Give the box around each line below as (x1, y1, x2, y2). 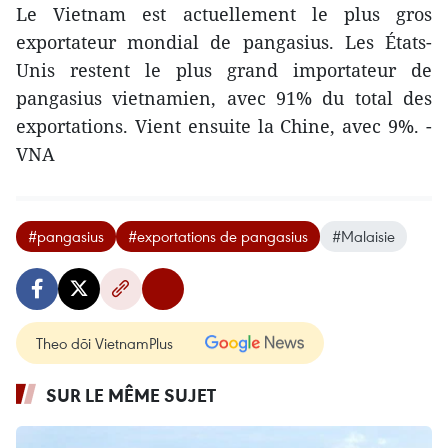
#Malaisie (332, 225, 395, 246)
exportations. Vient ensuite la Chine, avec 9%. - (16, 113, 432, 138)
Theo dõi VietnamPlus (36, 332, 173, 353)
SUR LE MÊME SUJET (46, 382, 216, 407)
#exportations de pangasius (128, 225, 308, 246)
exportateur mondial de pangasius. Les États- (16, 29, 432, 54)
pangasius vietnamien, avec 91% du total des (16, 85, 432, 110)
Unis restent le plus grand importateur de (16, 57, 432, 82)
